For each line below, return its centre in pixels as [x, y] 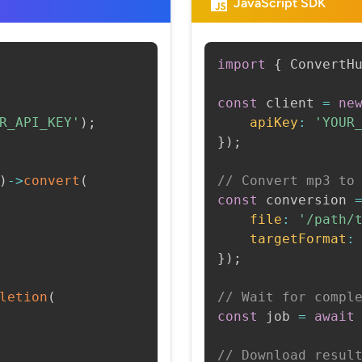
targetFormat [298, 239]
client [290, 103]
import [242, 64]
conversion [306, 200]
